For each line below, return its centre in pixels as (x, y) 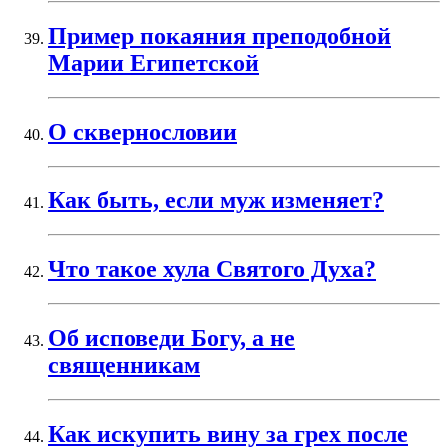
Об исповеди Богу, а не (171, 338)
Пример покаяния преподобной (219, 35)
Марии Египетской (153, 62)
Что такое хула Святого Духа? (212, 269)
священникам (124, 365)
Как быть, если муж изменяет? (216, 200)
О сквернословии (142, 131)
